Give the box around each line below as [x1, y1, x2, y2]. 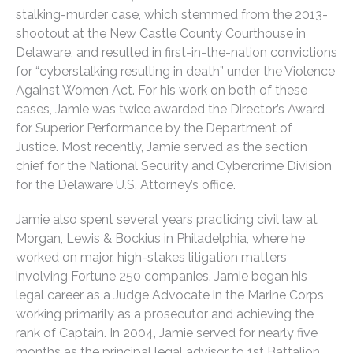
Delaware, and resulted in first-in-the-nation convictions [16, 44, 337, 60]
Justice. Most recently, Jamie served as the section [16, 139, 307, 154]
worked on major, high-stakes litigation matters [16, 249, 287, 265]
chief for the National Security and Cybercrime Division [16, 158, 332, 173]
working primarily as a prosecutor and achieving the [16, 306, 314, 321]
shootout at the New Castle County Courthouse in [16, 25, 306, 41]
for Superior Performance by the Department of [16, 120, 292, 136]
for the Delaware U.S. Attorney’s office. [16, 176, 236, 192]
